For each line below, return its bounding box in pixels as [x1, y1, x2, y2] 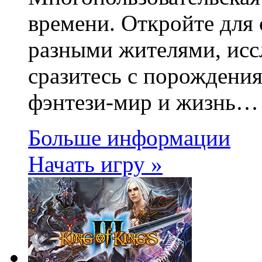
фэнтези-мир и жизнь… [28, 89, 258, 115]
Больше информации [28, 125, 230, 151]
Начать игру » [28, 151, 163, 177]
